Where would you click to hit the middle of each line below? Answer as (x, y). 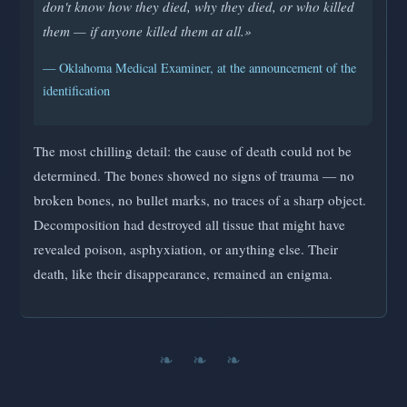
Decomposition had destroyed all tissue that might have (189, 225)
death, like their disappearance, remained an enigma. (183, 274)
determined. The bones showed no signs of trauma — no (194, 176)
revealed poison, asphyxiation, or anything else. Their (186, 249)
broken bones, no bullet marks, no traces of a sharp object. (200, 200)
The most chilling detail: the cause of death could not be (193, 151)
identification (76, 90)
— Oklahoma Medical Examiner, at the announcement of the (199, 67)
